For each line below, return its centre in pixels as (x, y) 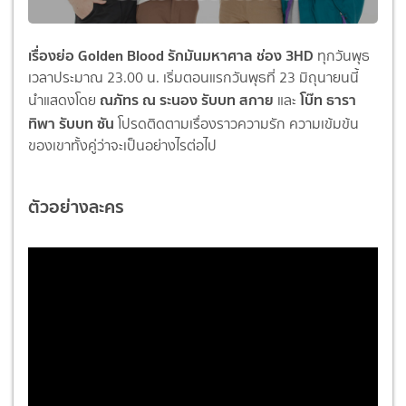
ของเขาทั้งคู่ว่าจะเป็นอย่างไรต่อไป (122, 145)
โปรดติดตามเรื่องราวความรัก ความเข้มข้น (238, 124)
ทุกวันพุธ (342, 56)
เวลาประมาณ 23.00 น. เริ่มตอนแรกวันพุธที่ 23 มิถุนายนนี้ (193, 77)
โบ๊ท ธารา (328, 100)
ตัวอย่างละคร (76, 206)
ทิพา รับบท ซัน (73, 123)
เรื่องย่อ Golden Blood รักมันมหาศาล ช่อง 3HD (171, 55)
